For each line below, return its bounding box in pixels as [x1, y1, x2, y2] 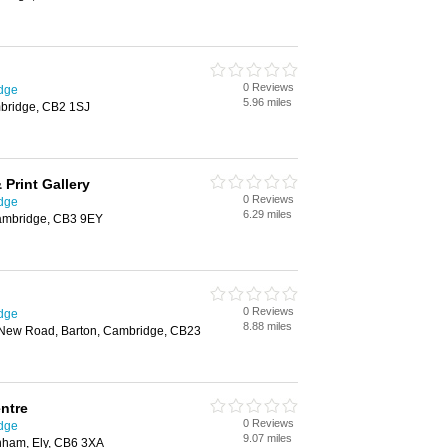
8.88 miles [243, 320, 292, 332]
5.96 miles [243, 96, 292, 108]
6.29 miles [243, 208, 292, 220]
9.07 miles [243, 432, 292, 444]
